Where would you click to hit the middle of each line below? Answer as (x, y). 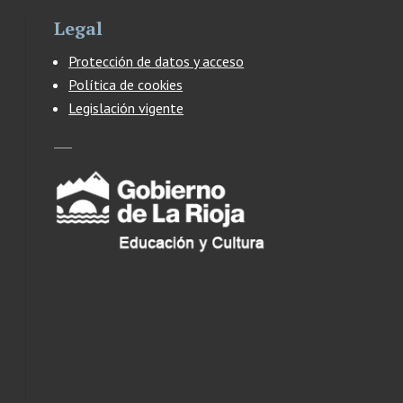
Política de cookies (126, 84)
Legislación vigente (126, 107)
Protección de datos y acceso (157, 61)
